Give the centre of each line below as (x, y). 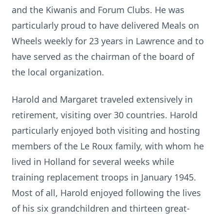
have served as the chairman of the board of (103, 56)
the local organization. (58, 72)
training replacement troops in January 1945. (104, 177)
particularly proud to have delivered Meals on (105, 25)
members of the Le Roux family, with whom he (108, 146)
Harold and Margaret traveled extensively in (102, 99)
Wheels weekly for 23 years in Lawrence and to (108, 41)
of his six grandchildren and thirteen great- (101, 208)
